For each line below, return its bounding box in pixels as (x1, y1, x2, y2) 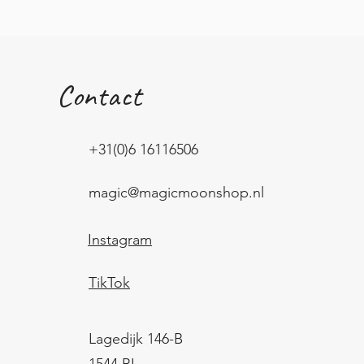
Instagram (88, 231, 153, 249)
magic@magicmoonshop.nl (89, 184, 265, 202)
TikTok (89, 274, 131, 292)
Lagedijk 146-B (89, 330, 184, 349)
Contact (57, 76, 142, 115)
